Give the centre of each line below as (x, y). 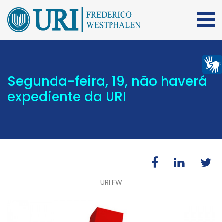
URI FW (111, 182)
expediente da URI (67, 97)
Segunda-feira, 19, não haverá (107, 81)
